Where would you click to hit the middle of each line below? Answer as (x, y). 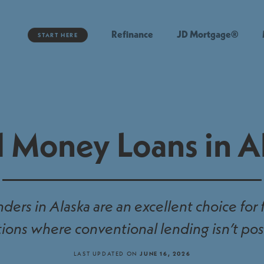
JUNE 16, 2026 (165, 253)
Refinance (133, 34)
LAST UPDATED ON (107, 253)
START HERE (58, 34)
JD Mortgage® (208, 34)
